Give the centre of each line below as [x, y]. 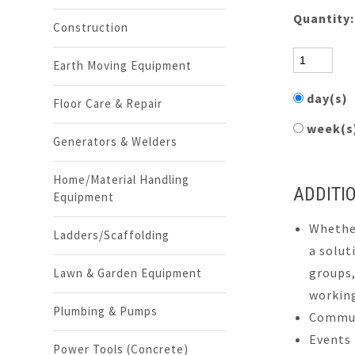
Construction [91, 27]
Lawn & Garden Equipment [128, 273]
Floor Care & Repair [108, 103]
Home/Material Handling [122, 179]
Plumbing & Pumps [106, 311]
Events [330, 339]
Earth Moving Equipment [123, 65]
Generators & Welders [116, 141]
